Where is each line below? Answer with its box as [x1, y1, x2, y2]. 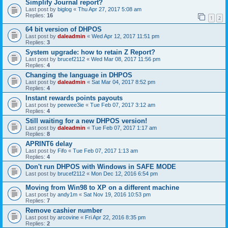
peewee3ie [58, 101, 84, 108]
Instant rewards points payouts [25, 94, 123, 102]
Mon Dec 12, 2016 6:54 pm [91, 170, 158, 177]
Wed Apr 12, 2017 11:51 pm [92, 33, 159, 39]
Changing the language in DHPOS [25, 71, 132, 79]
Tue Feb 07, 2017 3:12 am [90, 101, 155, 108]
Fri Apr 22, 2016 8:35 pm [85, 214, 146, 220]
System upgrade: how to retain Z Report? [25, 48, 155, 56]
